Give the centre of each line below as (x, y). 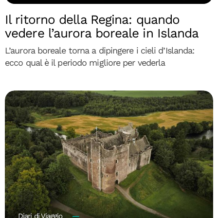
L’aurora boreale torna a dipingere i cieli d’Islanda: (100, 51)
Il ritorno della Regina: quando (92, 20)
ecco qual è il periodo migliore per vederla (85, 63)
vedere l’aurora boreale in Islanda (102, 33)
